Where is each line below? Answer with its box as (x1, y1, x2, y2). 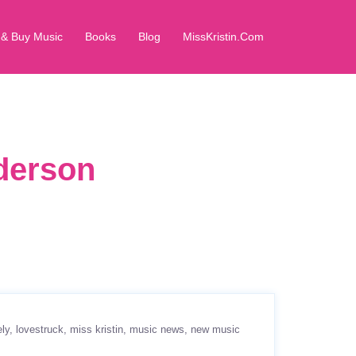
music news (130, 323, 184, 335)
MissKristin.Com (183, 30, 264, 43)
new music (191, 323, 240, 335)
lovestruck (16, 323, 64, 335)
